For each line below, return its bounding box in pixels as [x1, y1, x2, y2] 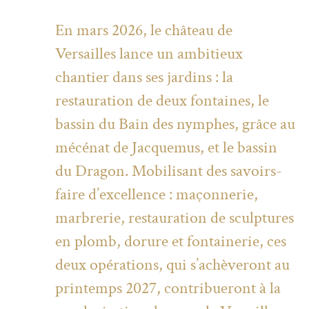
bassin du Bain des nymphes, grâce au [55, 113, 295, 135]
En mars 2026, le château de [55, 19, 232, 41]
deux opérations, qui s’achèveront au [55, 254, 290, 276]
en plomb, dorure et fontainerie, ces [55, 230, 286, 252]
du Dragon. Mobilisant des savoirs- [55, 160, 282, 182]
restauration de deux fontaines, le [55, 90, 269, 112]
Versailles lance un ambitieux [55, 43, 243, 65]
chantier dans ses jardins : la [55, 66, 233, 88]
